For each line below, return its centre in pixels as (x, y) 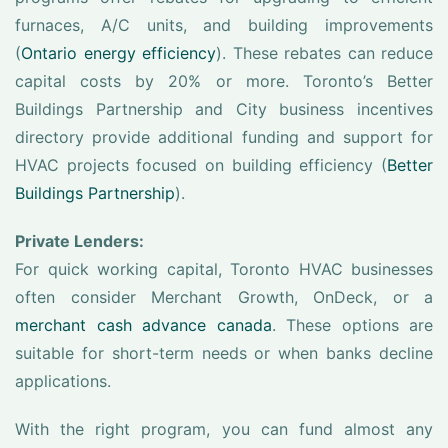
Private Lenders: (79, 241)
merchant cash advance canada (143, 325)
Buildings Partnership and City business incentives (224, 109)
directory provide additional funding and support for (224, 137)
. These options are (352, 325)
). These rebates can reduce (324, 53)
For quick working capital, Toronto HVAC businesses (224, 269)
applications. (63, 381)
